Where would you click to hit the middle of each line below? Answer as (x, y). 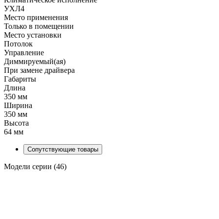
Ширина (18, 105)
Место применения (36, 17)
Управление (24, 52)
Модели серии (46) (35, 166)
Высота (16, 123)
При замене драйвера (39, 70)
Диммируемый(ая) (35, 61)
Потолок (18, 44)
